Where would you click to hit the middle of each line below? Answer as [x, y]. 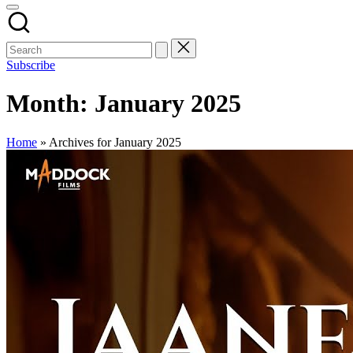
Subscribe [31, 65]
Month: [50, 104]
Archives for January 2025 [115, 142]
